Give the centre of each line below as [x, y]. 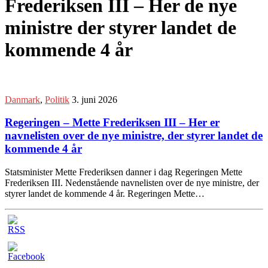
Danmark [22, 99]
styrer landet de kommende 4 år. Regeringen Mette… [105, 194]
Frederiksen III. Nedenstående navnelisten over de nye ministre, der [132, 183]
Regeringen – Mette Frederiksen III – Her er [112, 123]
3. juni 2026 [95, 99]
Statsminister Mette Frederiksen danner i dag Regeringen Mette [124, 172]
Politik [57, 99]
